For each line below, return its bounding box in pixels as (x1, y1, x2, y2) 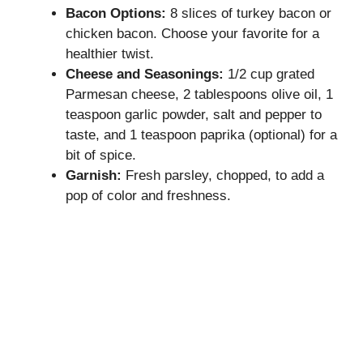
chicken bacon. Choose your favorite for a (66, 25, 319, 41)
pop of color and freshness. (66, 187, 231, 203)
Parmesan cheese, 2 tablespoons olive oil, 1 (66, 86, 333, 102)
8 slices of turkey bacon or (166, 5, 331, 21)
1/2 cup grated (224, 66, 314, 82)
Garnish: (66, 167, 122, 183)
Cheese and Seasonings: (66, 66, 224, 82)
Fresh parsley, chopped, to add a (122, 167, 324, 183)
